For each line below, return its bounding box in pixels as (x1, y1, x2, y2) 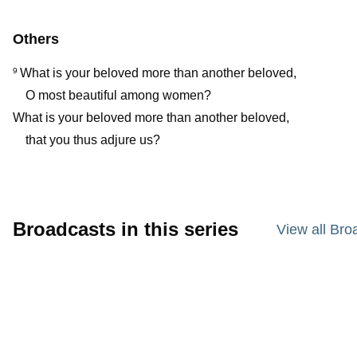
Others (13, 30, 59, 47)
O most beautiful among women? (25, 88, 211, 102)
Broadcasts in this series (13, 218, 238, 240)
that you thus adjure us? (25, 132, 160, 147)
